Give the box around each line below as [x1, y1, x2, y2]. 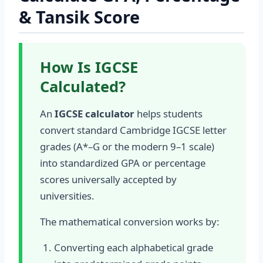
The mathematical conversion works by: [40, 215, 220, 228]
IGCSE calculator [55, 107, 134, 120]
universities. [40, 189, 95, 203]
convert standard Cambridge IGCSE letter [40, 123, 227, 137]
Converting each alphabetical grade [54, 241, 213, 254]
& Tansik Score [19, 5, 140, 28]
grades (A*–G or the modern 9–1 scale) [40, 140, 214, 153]
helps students [134, 107, 203, 120]
